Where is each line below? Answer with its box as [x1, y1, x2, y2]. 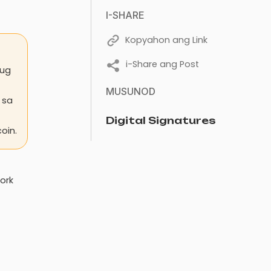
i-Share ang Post [126, 58, 200, 70]
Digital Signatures [106, 114, 217, 126]
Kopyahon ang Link [125, 34, 208, 46]
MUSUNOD [106, 85, 156, 97]
